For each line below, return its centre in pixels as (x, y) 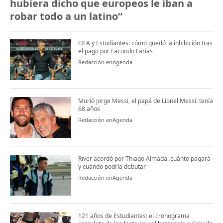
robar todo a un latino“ (66, 16)
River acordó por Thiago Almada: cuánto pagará (144, 158)
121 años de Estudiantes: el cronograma (134, 216)
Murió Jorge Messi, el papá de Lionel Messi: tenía (145, 101)
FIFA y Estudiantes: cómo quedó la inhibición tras (145, 43)
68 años (89, 109)
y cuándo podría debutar (112, 166)
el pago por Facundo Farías (115, 51)
